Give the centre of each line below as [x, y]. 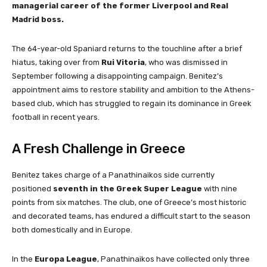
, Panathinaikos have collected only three [173, 259]
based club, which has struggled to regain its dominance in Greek [132, 104]
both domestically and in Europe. [72, 230]
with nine [220, 189]
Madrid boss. [38, 20]
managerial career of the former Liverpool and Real [120, 6]
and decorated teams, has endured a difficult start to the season [131, 216]
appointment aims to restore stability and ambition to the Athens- [133, 90]
